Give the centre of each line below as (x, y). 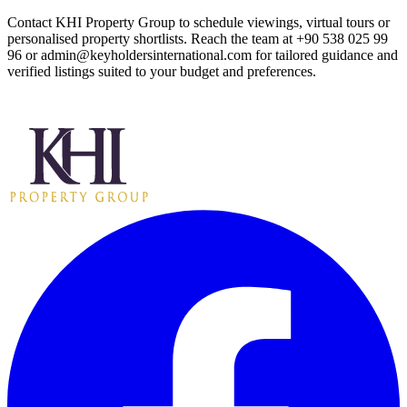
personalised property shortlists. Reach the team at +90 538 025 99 (198, 39)
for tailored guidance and (325, 55)
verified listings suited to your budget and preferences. (162, 72)
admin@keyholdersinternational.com (146, 55)
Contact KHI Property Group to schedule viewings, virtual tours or (199, 23)
